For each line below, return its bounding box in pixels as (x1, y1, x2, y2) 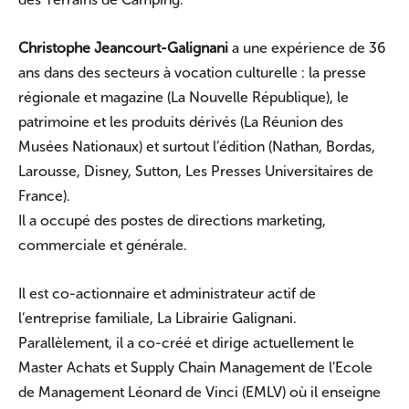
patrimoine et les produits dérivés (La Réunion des (18, 112, 343, 131)
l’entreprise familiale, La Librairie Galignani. (18, 309, 297, 327)
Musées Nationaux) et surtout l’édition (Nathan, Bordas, (18, 137, 375, 155)
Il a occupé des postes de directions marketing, (18, 211, 326, 229)
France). (18, 186, 70, 204)
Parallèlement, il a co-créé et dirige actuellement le (18, 333, 354, 351)
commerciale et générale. (18, 236, 187, 254)
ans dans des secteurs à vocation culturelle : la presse (18, 63, 366, 81)
